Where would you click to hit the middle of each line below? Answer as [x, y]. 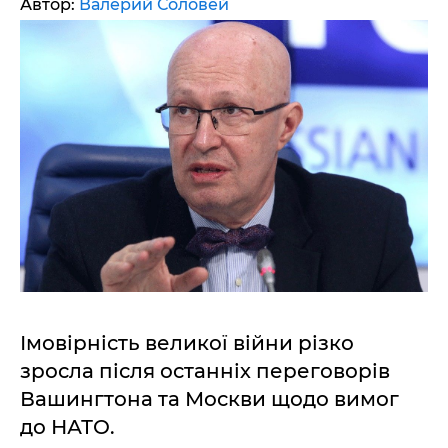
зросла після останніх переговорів [205, 371]
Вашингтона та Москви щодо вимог [209, 399]
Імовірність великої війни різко [187, 343]
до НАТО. [67, 427]
